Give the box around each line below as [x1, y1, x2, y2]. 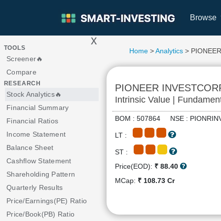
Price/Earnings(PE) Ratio [6, 197, 87, 205]
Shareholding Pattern [6, 170, 75, 178]
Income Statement [6, 130, 66, 138]
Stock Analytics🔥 [6, 90, 62, 98]
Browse [190, 13, 219, 22]
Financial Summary [6, 104, 69, 111]
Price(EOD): [114, 162, 154, 170]
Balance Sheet [6, 144, 54, 151]
